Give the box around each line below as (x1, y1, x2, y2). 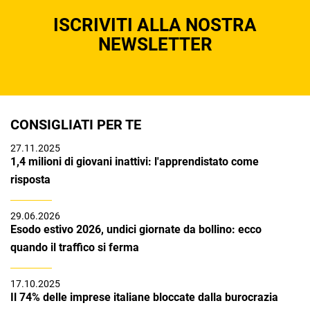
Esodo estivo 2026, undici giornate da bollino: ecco (10, 223, 262, 237)
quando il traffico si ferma (10, 241, 139, 255)
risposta (10, 173, 51, 187)
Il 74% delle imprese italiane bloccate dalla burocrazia (10, 291, 278, 304)
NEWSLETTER (98, 34, 212, 55)
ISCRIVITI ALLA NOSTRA (53, 15, 257, 36)
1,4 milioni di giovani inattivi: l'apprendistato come (10, 155, 259, 169)
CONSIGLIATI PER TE (10, 116, 141, 134)
